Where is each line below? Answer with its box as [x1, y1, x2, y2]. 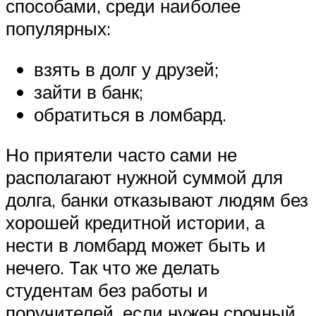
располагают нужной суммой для [6, 166, 283, 189]
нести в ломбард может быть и [6, 233, 266, 257]
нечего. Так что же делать [6, 256, 220, 279]
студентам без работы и [6, 279, 208, 302]
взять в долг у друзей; [34, 57, 219, 80]
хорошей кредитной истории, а [6, 211, 265, 234]
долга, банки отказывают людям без [6, 188, 308, 212]
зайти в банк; [34, 80, 143, 103]
